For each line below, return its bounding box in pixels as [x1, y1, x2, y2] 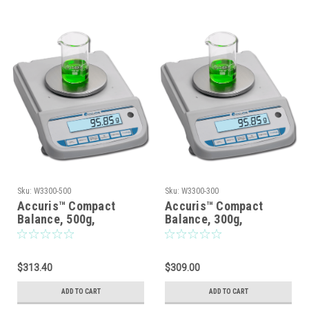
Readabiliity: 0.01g [17, 224, 116, 239]
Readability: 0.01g [165, 224, 260, 239]
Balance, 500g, [17, 211, 96, 226]
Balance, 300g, [165, 211, 243, 226]
